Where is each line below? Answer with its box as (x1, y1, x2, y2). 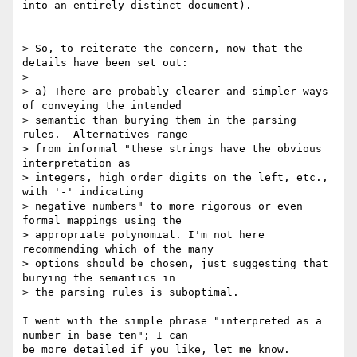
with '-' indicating (22, 186, 150, 198)
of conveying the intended (22, 100, 188, 112)
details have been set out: (22, 57, 188, 69)
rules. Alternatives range (22, 128, 194, 141)
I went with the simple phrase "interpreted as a (22, 315, 322, 328)
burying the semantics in (22, 272, 182, 284)
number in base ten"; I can (22, 329, 194, 342)
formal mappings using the (22, 214, 188, 227)
